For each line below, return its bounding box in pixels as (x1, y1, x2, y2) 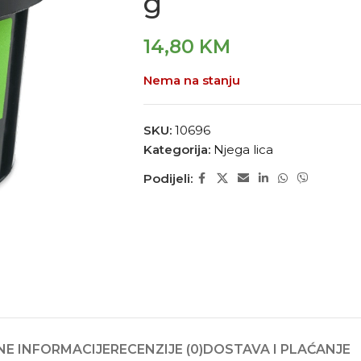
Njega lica (213, 142, 273, 157)
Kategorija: (143, 142, 210, 157)
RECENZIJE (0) (110, 341, 203, 357)
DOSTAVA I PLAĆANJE (203, 341, 351, 357)
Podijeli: (143, 170, 193, 186)
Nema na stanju (143, 73, 240, 88)
